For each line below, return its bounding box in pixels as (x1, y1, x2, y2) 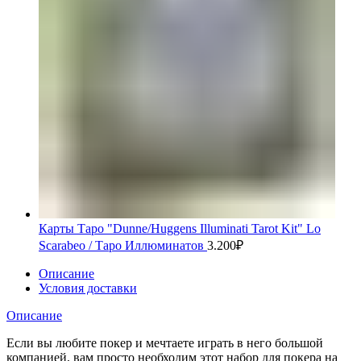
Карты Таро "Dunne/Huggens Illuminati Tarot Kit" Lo (39, 222, 321, 236)
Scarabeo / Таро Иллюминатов (39, 239, 207, 253)
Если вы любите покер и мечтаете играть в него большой (6, 336, 323, 351)
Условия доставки (39, 281, 137, 296)
